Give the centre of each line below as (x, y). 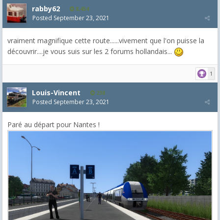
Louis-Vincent (56, 92)
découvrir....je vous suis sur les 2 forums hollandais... (91, 51)
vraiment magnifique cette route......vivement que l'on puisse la (106, 40)
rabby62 (46, 8)
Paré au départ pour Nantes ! (54, 124)
